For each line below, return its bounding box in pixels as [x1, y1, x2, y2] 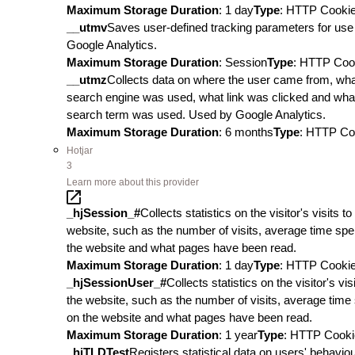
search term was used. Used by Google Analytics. [67, 108, 326, 121]
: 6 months [219, 125, 273, 139]
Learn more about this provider [67, 177, 199, 188]
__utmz [67, 73, 107, 86]
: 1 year [219, 328, 258, 342]
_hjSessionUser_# [67, 276, 166, 289]
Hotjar [67, 145, 93, 156]
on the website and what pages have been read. [67, 311, 312, 324]
